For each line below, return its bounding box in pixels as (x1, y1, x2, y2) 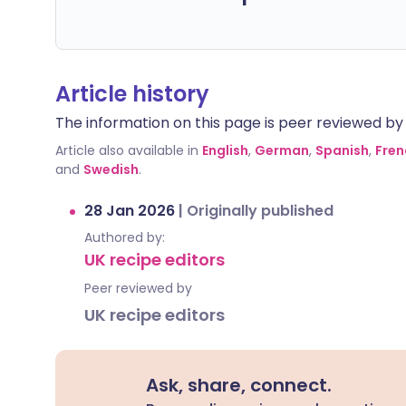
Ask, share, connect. (146, 372, 333, 398)
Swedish (83, 160, 139, 179)
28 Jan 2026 (84, 200, 179, 221)
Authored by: (84, 228, 165, 246)
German (255, 141, 309, 159)
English (202, 141, 248, 159)
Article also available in (55, 141, 198, 159)
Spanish (315, 141, 369, 159)
